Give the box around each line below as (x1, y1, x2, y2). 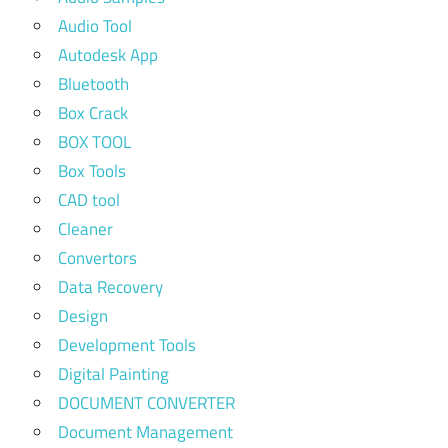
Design (58, 302, 108, 329)
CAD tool (58, 186, 120, 213)
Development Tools (58, 331, 196, 358)
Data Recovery (58, 273, 163, 300)
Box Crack (58, 99, 128, 126)
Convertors (58, 244, 137, 271)
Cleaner (58, 215, 113, 242)
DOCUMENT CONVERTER (58, 389, 235, 416)
